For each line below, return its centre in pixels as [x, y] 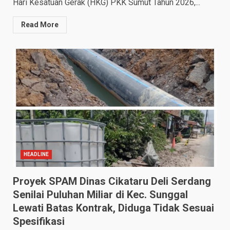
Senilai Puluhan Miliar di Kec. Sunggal [100, 195]
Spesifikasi [39, 222]
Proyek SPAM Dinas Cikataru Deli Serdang [112, 181]
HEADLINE [36, 155]
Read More [40, 25]
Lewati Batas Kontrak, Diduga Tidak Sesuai [113, 208]
